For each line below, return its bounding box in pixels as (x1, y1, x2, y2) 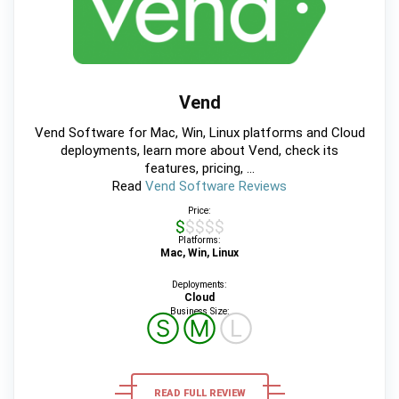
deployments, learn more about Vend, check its (61, 142, 338, 159)
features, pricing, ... (144, 160, 255, 177)
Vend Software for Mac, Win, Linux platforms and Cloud (34, 125, 365, 142)
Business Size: (169, 305, 230, 318)
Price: (188, 205, 211, 217)
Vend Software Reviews (145, 178, 287, 195)
